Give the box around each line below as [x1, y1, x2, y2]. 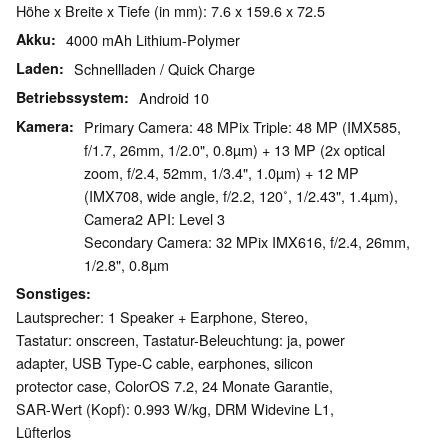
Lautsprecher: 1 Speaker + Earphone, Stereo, [16, 306, 308, 328]
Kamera [16, 116, 69, 137]
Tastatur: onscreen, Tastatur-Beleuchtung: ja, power [16, 329, 345, 351]
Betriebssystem [16, 87, 124, 108]
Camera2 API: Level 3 [84, 208, 225, 230]
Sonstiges [16, 283, 86, 304]
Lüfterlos [16, 421, 71, 443]
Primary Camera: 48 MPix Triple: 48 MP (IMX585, [84, 116, 401, 138]
